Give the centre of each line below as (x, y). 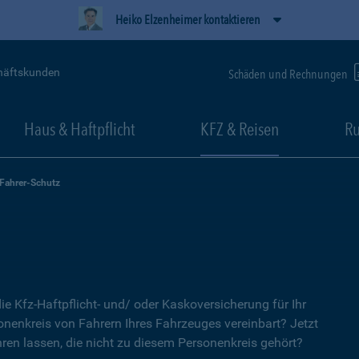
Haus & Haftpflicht (79, 129)
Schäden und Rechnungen (289, 74)
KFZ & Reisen (240, 129)
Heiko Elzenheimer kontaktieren (188, 20)
